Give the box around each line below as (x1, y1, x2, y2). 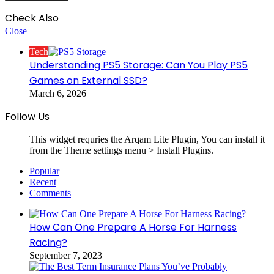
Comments (29, 187, 71, 198)
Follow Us (5, 109, 50, 124)
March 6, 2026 (29, 87, 86, 98)
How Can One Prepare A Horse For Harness (29, 220, 237, 234)
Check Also (5, 10, 59, 25)
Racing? (29, 235, 67, 250)
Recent (29, 176, 56, 187)
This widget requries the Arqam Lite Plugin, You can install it (29, 133, 265, 144)
